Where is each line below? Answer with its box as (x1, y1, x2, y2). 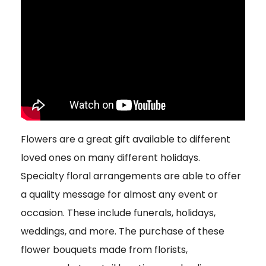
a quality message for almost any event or (21, 188, 218, 202)
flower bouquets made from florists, (21, 243, 188, 257)
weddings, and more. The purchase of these (21, 224, 224, 239)
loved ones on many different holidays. (21, 151, 200, 165)
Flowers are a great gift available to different (21, 132, 230, 147)
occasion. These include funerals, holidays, (21, 206, 216, 220)
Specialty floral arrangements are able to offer (21, 169, 241, 183)
